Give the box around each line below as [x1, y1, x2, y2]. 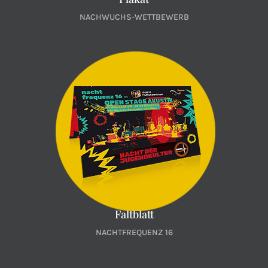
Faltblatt [114, 207, 154, 221]
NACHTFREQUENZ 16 [95, 227, 173, 237]
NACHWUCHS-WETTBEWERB [79, 12, 189, 22]
